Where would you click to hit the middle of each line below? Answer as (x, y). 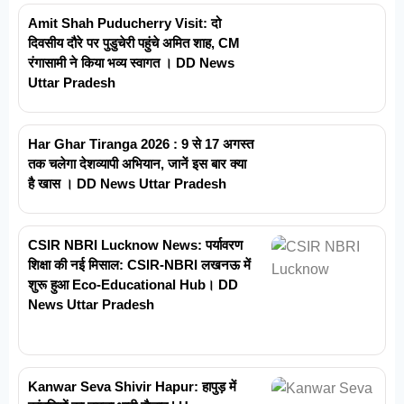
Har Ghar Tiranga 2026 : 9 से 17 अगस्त (141, 144)
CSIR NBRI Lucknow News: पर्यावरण (135, 245)
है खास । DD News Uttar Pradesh (127, 184)
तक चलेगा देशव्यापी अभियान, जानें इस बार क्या (137, 164)
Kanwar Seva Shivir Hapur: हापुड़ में (132, 386)
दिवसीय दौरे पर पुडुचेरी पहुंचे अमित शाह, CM (134, 43)
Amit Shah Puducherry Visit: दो (124, 23)
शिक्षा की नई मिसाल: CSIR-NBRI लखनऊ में (139, 265)
